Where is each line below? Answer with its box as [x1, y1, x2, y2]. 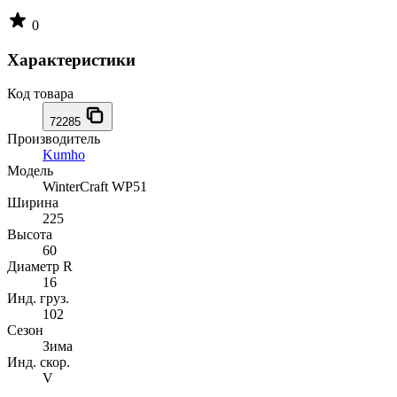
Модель [7, 163, 53, 179]
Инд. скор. [7, 354, 70, 370]
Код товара [7, 86, 74, 102]
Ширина [7, 195, 58, 211]
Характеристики [7, 50, 136, 69]
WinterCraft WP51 [43, 179, 147, 195]
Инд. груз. [7, 291, 69, 307]
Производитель [7, 131, 100, 147]
